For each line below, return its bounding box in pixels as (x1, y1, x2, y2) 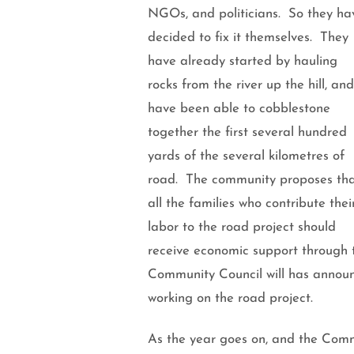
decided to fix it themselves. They (148, 30, 348, 44)
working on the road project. (148, 291, 313, 305)
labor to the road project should (148, 220, 336, 234)
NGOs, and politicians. (148, 6, 288, 21)
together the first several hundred (148, 125, 347, 139)
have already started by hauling (148, 54, 337, 68)
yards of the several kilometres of (148, 149, 345, 163)
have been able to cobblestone (148, 101, 330, 115)
